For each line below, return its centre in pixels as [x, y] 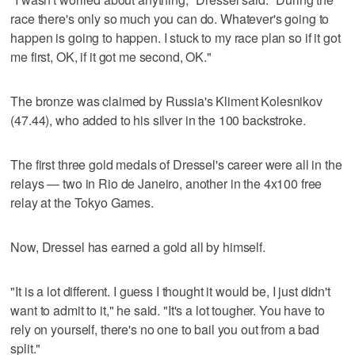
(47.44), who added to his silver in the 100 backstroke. [158, 120]
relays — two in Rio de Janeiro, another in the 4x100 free [166, 183]
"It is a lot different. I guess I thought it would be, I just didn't [170, 291]
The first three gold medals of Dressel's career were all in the [176, 164]
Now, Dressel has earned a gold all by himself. [138, 246]
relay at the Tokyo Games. [82, 202]
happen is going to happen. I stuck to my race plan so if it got [176, 37]
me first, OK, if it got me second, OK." [111, 56]
